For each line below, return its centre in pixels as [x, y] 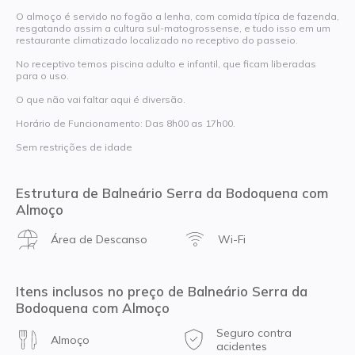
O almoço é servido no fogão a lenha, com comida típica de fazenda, [177, 16]
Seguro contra [254, 333]
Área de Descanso [99, 239]
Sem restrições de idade [74, 147]
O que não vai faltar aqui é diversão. [101, 99]
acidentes [242, 346]
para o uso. [42, 75]
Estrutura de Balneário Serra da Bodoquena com [172, 193]
